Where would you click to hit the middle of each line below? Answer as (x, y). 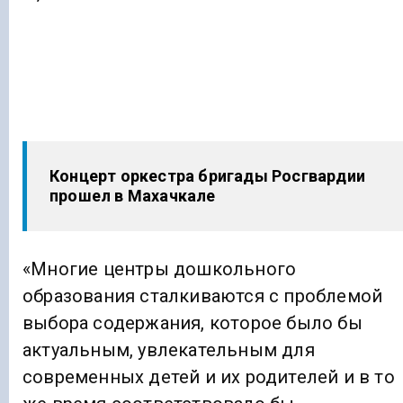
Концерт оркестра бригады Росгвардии (207, 176)
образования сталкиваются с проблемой (203, 296)
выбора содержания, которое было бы (193, 322)
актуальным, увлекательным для (169, 349)
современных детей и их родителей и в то (209, 376)
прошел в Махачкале (133, 196)
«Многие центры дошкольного (160, 269)
